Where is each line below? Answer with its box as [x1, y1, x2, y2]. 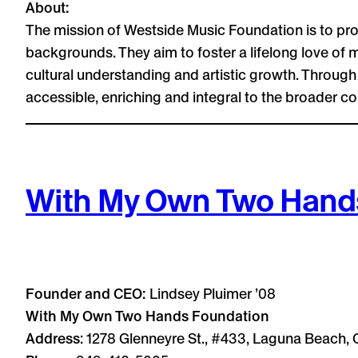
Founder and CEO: [26, 284, 149, 302]
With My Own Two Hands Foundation [26, 307, 269, 324]
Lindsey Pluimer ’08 [149, 284, 276, 302]
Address [26, 329, 80, 347]
